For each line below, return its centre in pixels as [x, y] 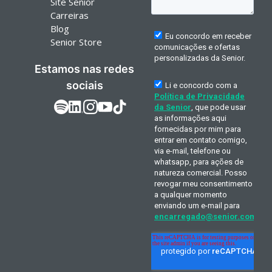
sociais [84, 86]
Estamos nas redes [85, 69]
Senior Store [76, 42]
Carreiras [70, 15]
